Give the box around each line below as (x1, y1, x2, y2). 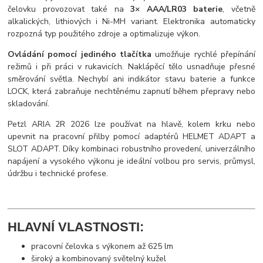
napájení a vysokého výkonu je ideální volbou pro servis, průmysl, (8, 155, 255, 167)
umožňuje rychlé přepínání (151, 48, 255, 60)
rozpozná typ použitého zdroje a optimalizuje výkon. (8, 28, 201, 39)
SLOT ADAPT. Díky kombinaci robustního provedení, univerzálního (8, 143, 255, 154)
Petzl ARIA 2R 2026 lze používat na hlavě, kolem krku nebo (8, 118, 255, 130)
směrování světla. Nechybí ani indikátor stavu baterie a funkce (8, 73, 255, 85)
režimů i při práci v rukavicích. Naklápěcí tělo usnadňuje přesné (8, 60, 255, 72)
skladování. (8, 97, 50, 109)
